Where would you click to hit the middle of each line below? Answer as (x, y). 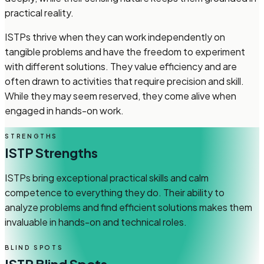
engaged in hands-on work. (64, 110)
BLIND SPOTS (34, 247)
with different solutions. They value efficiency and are (121, 66)
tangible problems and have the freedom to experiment (125, 52)
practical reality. (39, 13)
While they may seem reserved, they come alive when (121, 96)
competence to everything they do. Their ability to (115, 192)
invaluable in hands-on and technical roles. (96, 222)
